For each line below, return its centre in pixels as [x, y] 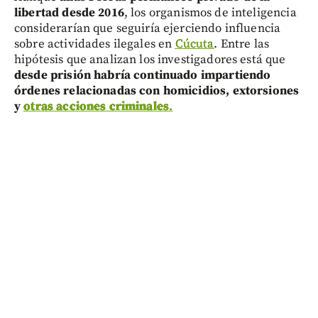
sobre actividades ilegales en [95, 44]
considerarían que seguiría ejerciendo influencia [148, 28]
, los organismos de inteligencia [210, 12]
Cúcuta [194, 44]
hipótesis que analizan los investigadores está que [150, 59]
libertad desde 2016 [69, 12]
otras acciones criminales [97, 106]
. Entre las [242, 44]
